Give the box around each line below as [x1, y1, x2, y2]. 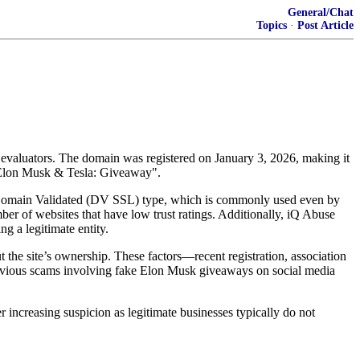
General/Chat [288, 6, 354, 18]
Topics [256, 19, 287, 31]
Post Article [297, 19, 354, 31]
